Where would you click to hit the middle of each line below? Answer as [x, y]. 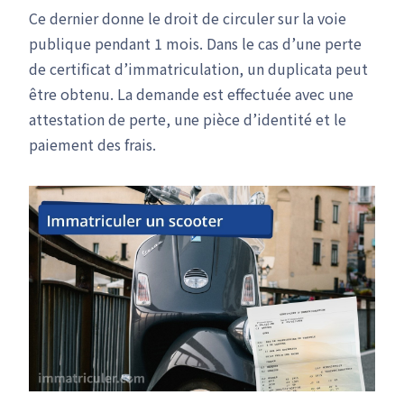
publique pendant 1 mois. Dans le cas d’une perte [195, 43]
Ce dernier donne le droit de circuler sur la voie [188, 18]
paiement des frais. [92, 144]
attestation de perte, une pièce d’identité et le [188, 119]
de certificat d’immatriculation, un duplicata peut [198, 69]
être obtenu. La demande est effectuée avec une [191, 94]
